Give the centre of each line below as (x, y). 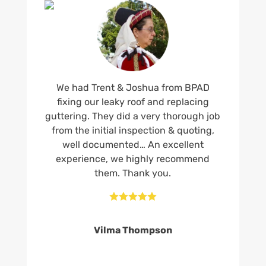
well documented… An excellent (133, 144)
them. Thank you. (133, 173)
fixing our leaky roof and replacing (133, 102)
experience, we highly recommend (133, 159)
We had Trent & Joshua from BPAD (133, 87)
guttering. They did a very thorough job (133, 116)
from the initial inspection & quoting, (133, 130)
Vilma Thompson (133, 230)
